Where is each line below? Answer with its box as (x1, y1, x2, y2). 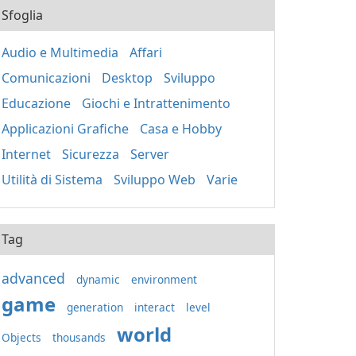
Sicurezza (62, 145, 119, 163)
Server (130, 145, 169, 163)
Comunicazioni (2, 69, 91, 87)
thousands (52, 330, 106, 345)
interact (134, 300, 175, 315)
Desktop (102, 69, 153, 87)
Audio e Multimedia (2, 44, 118, 61)
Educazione (2, 95, 71, 112)
